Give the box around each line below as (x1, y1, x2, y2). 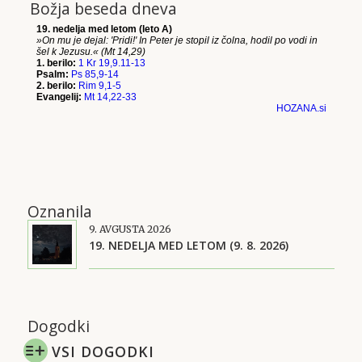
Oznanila (27, 200, 92, 222)
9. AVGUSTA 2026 (88, 223, 171, 235)
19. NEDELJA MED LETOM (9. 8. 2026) (88, 238, 288, 253)
